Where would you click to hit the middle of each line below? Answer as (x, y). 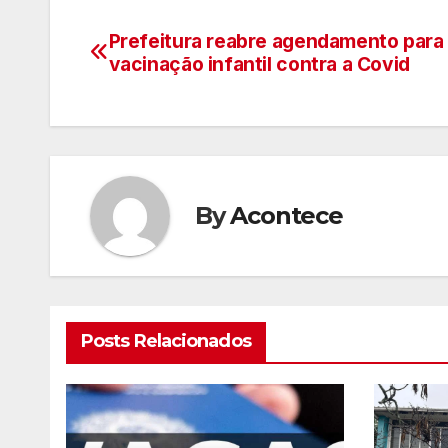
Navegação (174, 49)
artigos (141, 131)
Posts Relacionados (166, 340)
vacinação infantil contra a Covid (259, 63)
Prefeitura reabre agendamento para (276, 40)
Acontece (286, 215)
